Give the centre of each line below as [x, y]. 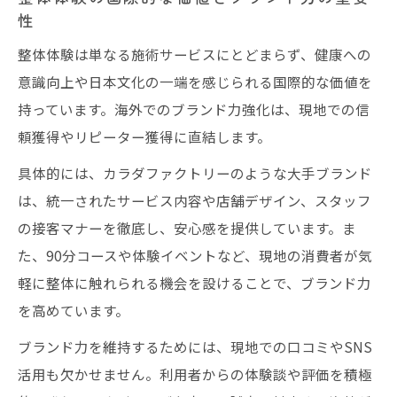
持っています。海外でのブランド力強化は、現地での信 [194, 109]
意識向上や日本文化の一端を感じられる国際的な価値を [195, 81]
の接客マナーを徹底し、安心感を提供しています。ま [187, 227]
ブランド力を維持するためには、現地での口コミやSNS [195, 346]
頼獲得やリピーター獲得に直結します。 [144, 136]
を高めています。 [74, 310]
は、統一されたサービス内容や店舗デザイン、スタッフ [195, 200]
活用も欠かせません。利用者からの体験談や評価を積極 [195, 374]
